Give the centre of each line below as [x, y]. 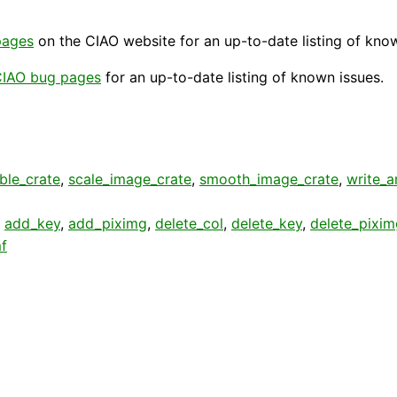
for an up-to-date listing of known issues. [242, 77]
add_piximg [108, 223]
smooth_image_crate [269, 179]
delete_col [189, 223]
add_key [32, 223]
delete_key [267, 223]
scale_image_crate [130, 179]
